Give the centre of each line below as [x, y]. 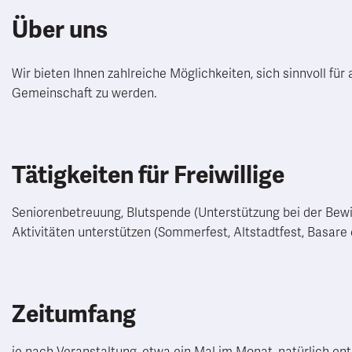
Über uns [60, 30]
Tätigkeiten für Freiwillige [148, 175]
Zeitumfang [74, 314]
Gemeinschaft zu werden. [84, 93]
